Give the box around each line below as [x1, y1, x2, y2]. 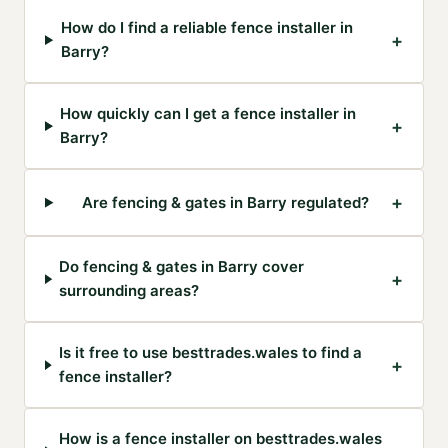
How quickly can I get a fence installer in [60, 104, 357, 124]
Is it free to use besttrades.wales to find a [58, 343, 362, 363]
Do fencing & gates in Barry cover [59, 257, 305, 277]
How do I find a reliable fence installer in [60, 18, 353, 38]
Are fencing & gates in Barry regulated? [82, 192, 370, 212]
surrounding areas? [59, 281, 200, 301]
